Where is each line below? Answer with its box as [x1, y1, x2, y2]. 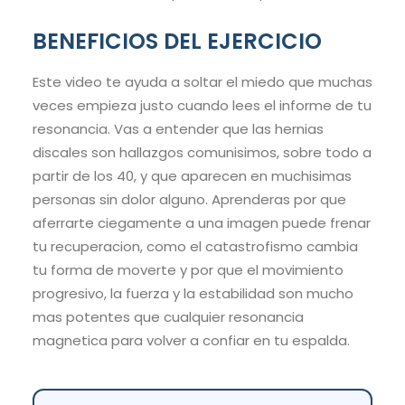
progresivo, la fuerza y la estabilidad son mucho [33, 284, 353, 304]
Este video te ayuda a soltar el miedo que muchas [33, 72, 372, 92]
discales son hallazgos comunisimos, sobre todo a [33, 143, 372, 163]
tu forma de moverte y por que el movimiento [33, 260, 344, 280]
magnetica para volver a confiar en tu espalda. [33, 331, 350, 351]
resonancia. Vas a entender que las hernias [33, 119, 324, 139]
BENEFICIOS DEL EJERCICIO [33, 26, 322, 57]
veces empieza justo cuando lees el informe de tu [33, 96, 372, 116]
